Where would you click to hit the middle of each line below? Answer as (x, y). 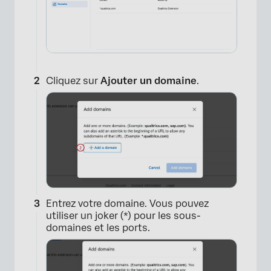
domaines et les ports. (98, 227)
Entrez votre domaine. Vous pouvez (127, 203)
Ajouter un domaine (149, 80)
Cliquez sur (73, 80)
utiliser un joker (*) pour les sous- (123, 215)
